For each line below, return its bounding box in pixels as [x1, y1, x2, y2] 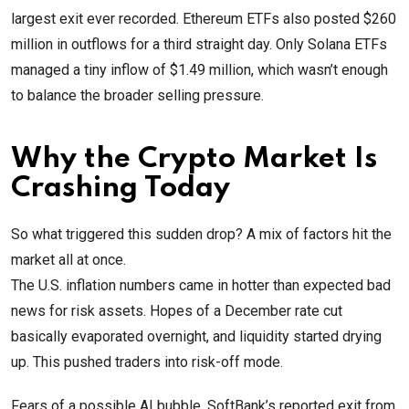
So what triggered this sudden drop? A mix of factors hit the [11, 225, 392, 244]
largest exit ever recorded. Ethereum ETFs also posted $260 [11, 10, 396, 28]
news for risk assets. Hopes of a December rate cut [11, 302, 342, 320]
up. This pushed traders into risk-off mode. [11, 353, 283, 372]
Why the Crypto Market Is [11, 145, 377, 174]
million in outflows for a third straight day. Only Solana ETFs [11, 36, 387, 54]
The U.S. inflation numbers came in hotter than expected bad [11, 277, 391, 295]
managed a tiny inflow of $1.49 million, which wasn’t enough [11, 61, 388, 79]
